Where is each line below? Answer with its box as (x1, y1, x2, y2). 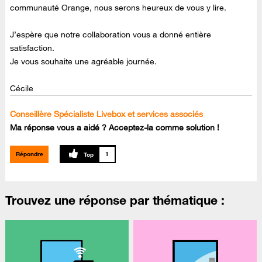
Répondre (15, 150, 43, 158)
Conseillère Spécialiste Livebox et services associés (10, 109, 204, 120)
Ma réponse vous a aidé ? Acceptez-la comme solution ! (10, 122, 220, 133)
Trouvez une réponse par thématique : (5, 192, 225, 208)
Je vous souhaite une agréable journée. (10, 56, 157, 67)
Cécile (10, 83, 34, 94)
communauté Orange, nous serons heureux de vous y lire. (10, 2, 227, 13)
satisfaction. (10, 43, 55, 54)
